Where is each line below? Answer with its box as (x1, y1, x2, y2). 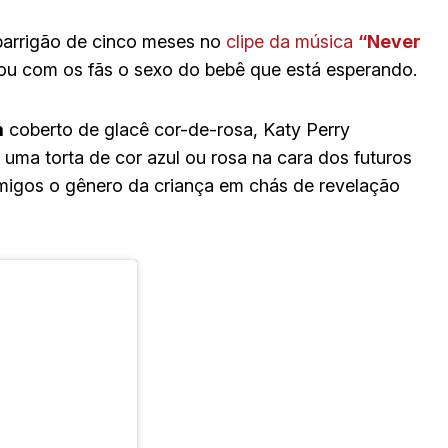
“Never (358, 31, 421, 53)
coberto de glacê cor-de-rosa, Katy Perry (4, 119, 350, 141)
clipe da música (226, 31, 358, 53)
